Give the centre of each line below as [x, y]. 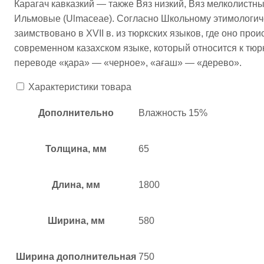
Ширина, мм [76, 221]
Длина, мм [76, 185]
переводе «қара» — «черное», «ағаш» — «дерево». [128, 63]
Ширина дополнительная [76, 257]
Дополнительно [76, 113]
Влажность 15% [173, 113]
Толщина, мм [76, 149]
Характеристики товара [80, 87]
